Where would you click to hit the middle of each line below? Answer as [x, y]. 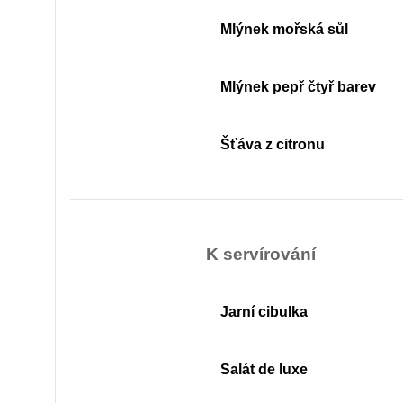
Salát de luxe [264, 369]
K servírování [261, 254]
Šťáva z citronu [273, 144]
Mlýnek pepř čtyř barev [299, 87]
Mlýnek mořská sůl [285, 29]
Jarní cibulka [264, 312]
